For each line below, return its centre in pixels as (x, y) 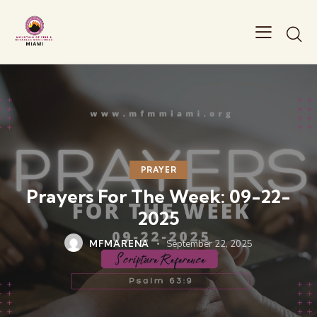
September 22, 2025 (210, 244)
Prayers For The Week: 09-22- (158, 196)
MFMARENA (119, 243)
